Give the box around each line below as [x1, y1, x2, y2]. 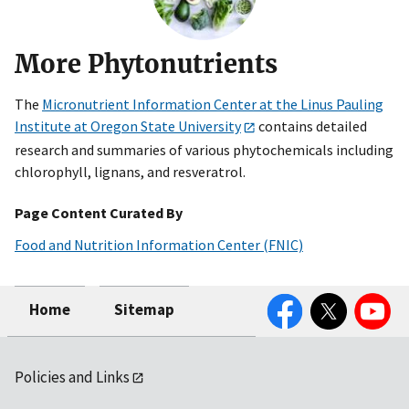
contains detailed [255, 116, 367, 135]
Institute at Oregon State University [15, 116, 241, 135]
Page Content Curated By [15, 203, 183, 222]
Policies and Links [15, 366, 130, 387]
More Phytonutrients [15, 47, 278, 79]
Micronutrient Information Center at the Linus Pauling [42, 94, 383, 113]
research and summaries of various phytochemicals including [15, 140, 393, 159]
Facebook [263, 286, 327, 307]
